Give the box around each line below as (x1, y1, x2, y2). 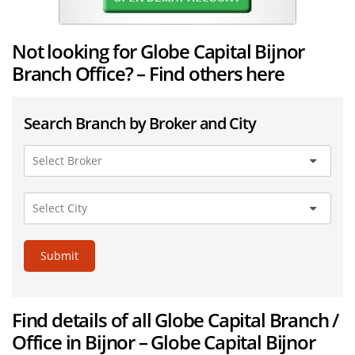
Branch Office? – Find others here (12, 60, 284, 86)
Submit (40, 247, 78, 263)
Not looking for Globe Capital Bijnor (12, 38, 305, 64)
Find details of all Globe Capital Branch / (12, 307, 339, 333)
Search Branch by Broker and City (24, 111, 257, 134)
